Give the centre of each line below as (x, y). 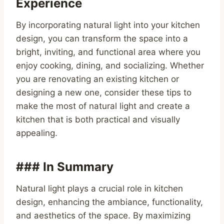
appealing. (37, 133)
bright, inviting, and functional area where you (108, 52)
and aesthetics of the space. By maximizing (103, 216)
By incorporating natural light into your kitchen (108, 25)
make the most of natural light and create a (103, 106)
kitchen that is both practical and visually (98, 120)
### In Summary (65, 167)
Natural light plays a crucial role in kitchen (99, 189)
